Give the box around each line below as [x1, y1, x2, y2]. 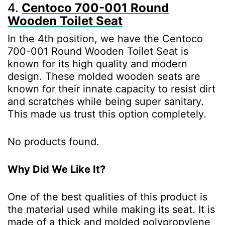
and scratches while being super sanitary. [8, 95, 204, 108]
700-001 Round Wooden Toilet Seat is [8, 45, 188, 58]
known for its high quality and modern [8, 58, 187, 70]
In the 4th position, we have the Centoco [8, 33, 203, 45]
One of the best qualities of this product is [8, 191, 207, 203]
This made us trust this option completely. [8, 108, 206, 121]
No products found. [8, 136, 99, 148]
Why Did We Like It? [8, 163, 105, 176]
